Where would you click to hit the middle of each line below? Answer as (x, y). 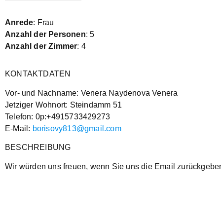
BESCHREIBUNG (38, 147)
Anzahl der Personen (45, 35)
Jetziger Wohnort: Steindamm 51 (63, 105)
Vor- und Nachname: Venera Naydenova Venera (92, 93)
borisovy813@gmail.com (77, 128)
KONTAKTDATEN (38, 74)
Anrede (19, 23)
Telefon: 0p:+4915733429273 (58, 116)
